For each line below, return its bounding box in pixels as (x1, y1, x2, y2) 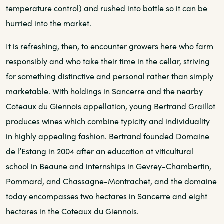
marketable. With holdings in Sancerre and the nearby (6, 85, 203, 96)
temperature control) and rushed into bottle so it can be (6, 2, 207, 13)
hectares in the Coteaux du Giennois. (6, 205, 139, 216)
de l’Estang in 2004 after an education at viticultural (6, 145, 193, 156)
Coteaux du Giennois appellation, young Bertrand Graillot (6, 100, 215, 111)
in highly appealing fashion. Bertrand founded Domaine (6, 130, 209, 141)
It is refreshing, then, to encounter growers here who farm (6, 40, 213, 51)
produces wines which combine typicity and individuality (6, 115, 210, 126)
